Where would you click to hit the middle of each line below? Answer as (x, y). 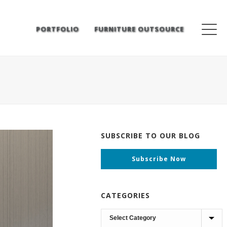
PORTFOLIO (58, 29)
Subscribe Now (159, 159)
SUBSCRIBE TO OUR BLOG (151, 136)
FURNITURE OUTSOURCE (139, 29)
